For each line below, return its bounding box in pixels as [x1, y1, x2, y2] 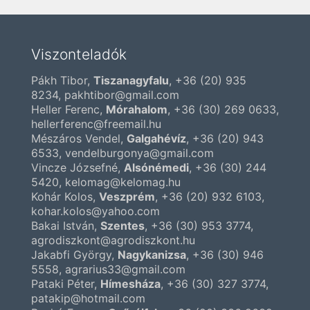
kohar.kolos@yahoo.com [31, 204, 160, 219]
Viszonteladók [31, 46, 127, 64]
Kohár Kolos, [31, 190, 99, 204]
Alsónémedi [124, 161, 189, 175]
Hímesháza [100, 277, 161, 291]
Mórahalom [106, 102, 167, 117]
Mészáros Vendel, [31, 131, 127, 146]
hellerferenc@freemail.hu [31, 117, 161, 131]
